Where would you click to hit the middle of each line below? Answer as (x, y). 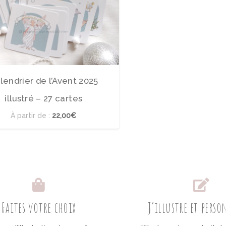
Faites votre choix (39, 207)
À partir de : (32, 115)
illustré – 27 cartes (44, 98)
